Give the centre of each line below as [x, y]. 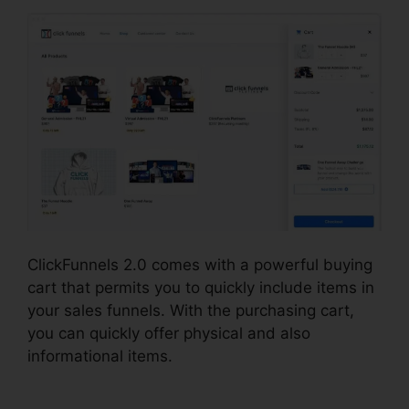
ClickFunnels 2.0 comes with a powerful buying [200, 265]
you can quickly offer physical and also [169, 334]
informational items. [100, 357]
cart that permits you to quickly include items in [201, 288]
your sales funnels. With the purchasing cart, [191, 311]
